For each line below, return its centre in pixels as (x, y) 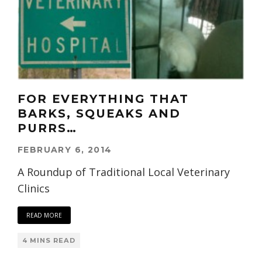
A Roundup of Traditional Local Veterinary (124, 172)
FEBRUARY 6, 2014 (65, 150)
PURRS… (47, 128)
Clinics (34, 189)
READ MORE (44, 216)
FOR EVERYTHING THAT (103, 99)
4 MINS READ (49, 241)
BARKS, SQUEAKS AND (99, 114)
